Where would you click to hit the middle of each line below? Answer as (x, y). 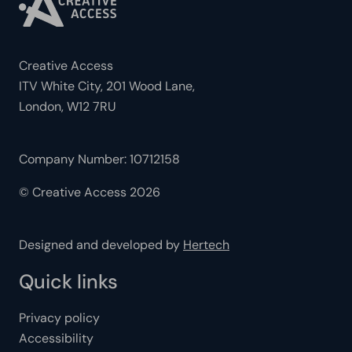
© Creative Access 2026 (90, 192)
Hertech (206, 245)
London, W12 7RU (68, 106)
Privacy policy (59, 318)
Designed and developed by (101, 245)
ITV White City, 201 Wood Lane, (107, 86)
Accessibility (56, 338)
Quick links (68, 282)
